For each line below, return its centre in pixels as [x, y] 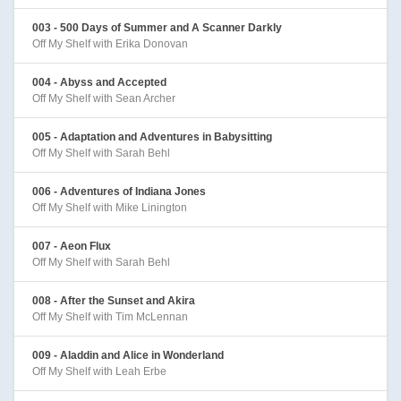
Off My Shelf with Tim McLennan [110, 316]
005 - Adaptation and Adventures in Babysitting [152, 137]
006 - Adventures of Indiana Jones [119, 191]
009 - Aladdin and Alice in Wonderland [128, 355]
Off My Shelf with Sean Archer [104, 98]
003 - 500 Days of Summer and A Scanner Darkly [157, 27]
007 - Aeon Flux [72, 246]
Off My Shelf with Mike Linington [110, 207]
